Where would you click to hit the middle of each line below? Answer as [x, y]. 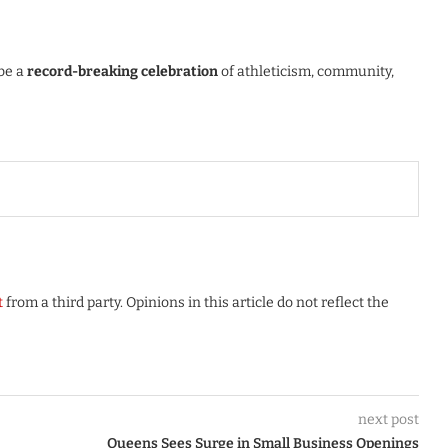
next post [388, 419]
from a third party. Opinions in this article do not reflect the [196, 302]
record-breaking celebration [122, 71]
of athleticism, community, [306, 71]
